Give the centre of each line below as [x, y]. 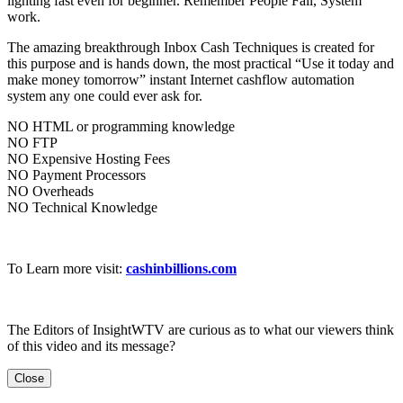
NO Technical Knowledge [82, 207]
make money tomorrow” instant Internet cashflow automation [181, 79]
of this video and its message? [91, 345]
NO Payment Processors [76, 175]
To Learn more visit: [67, 268]
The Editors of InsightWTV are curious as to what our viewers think [201, 329]
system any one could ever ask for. [105, 95]
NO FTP [32, 142]
